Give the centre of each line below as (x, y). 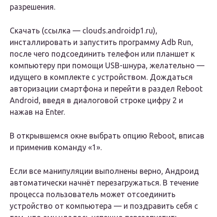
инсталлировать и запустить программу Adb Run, (101, 42)
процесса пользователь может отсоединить (93, 194)
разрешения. (32, 7)
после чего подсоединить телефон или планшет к (102, 54)
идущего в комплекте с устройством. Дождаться (101, 77)
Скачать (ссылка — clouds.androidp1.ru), (84, 31)
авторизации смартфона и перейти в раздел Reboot (106, 89)
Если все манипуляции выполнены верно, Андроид (104, 171)
